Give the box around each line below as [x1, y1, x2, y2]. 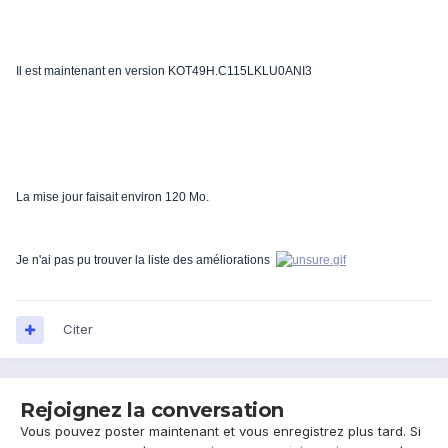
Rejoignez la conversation [20, 398, 284, 423]
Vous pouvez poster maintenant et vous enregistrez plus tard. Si [20, 423, 421, 440]
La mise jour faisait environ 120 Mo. [16, 189, 209, 204]
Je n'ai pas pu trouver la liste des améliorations [16, 252, 273, 267]
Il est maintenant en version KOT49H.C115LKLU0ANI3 [16, 63, 312, 78]
